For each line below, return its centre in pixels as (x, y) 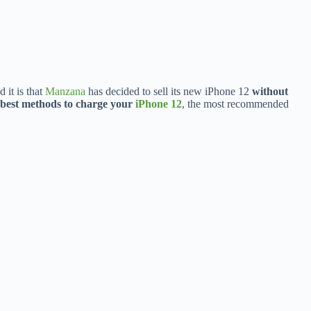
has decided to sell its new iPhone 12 (169, 91)
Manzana (65, 91)
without (270, 91)
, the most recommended (235, 104)
